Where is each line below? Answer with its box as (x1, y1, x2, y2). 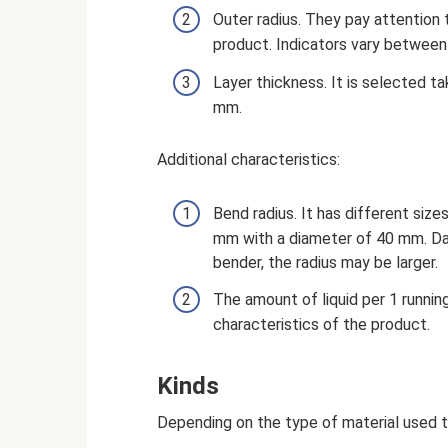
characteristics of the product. (213, 314, 430, 334)
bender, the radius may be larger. (213, 252, 438, 272)
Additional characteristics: (157, 150, 340, 170)
